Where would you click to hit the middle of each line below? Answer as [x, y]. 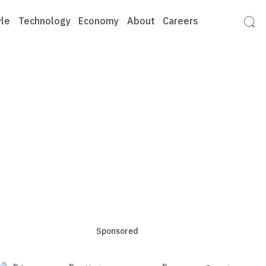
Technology [44, 22]
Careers [180, 22]
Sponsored [117, 231]
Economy [99, 22]
